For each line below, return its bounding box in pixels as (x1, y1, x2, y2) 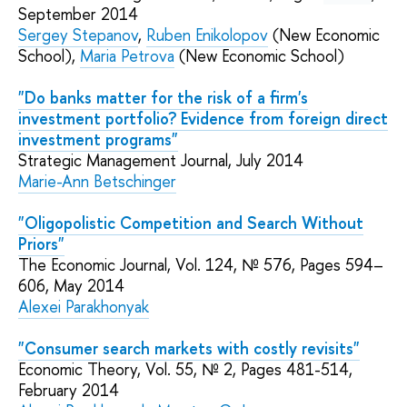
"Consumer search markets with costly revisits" (18, 337, 360, 361)
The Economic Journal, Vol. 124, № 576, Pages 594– (18, 253, 383, 277)
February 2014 (18, 379, 119, 402)
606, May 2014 (18, 274, 124, 298)
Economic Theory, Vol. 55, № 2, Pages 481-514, (18, 358, 352, 382)
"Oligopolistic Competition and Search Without (18, 212, 363, 235)
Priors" (18, 233, 65, 256)
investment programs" (18, 128, 178, 152)
